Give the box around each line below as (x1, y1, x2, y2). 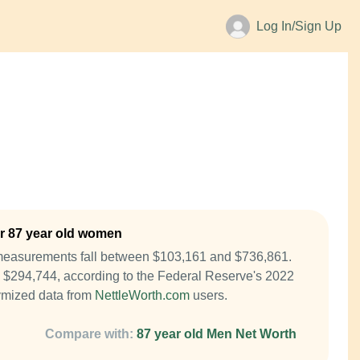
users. (190, 288, 227, 302)
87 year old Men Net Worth (137, 327, 297, 341)
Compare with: (45, 327, 134, 341)
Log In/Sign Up (256, 19, 342, 33)
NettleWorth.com (95, 288, 190, 302)
